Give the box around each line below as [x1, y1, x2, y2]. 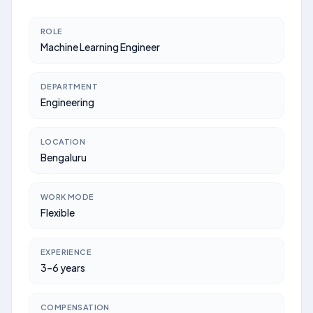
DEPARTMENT [41, 82, 98, 91]
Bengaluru [41, 151, 87, 163]
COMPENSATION [41, 303, 110, 312]
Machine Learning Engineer [41, 41, 160, 53]
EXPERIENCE [41, 247, 92, 256]
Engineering [41, 96, 94, 108]
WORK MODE [41, 192, 94, 201]
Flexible [41, 206, 75, 219]
